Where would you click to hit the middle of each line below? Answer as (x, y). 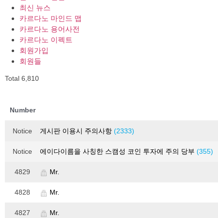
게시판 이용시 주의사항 (77, 131)
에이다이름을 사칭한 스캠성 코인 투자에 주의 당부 (118, 152)
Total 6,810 (22, 79)
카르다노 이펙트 (46, 40)
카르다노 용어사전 (50, 29)
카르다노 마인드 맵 (51, 18)
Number (22, 110)
